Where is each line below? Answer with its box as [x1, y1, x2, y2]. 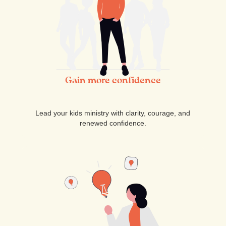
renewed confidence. [79, 119, 146, 127]
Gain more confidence [65, 76, 161, 85]
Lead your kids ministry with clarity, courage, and [35, 109, 191, 117]
